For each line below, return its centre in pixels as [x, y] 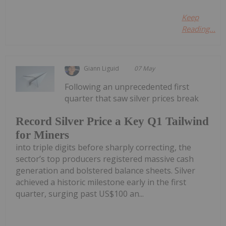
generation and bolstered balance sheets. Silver [105, 171]
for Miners [42, 135]
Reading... [199, 29]
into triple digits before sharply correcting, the [103, 148]
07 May [145, 68]
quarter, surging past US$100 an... [80, 194]
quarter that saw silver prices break [132, 98]
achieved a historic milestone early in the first [101, 182]
